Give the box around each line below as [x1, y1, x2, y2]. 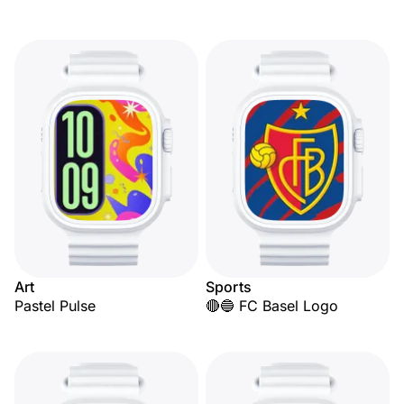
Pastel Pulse [14, 297, 96, 315]
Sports [206, 278, 252, 296]
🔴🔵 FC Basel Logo [206, 297, 338, 315]
